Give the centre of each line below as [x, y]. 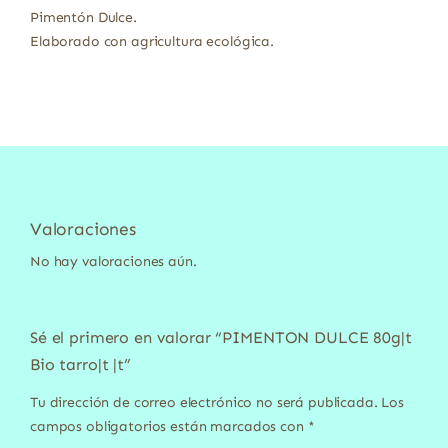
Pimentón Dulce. [83, 18]
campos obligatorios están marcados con [168, 427]
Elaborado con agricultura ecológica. [151, 42]
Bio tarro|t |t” [80, 365]
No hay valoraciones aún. [113, 262]
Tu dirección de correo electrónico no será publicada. [203, 403]
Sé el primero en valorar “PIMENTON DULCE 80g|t [220, 338]
